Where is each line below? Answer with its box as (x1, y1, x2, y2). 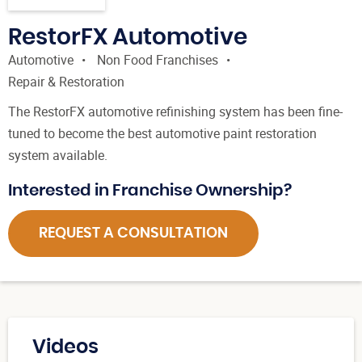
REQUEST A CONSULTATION (39, 226, 228, 242)
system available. (8, 146, 107, 165)
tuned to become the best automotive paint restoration (8, 124, 317, 143)
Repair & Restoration (8, 73, 124, 91)
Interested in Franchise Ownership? (8, 183, 292, 200)
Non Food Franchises (97, 51, 218, 69)
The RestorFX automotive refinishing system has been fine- (8, 103, 343, 121)
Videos (32, 337, 99, 357)
